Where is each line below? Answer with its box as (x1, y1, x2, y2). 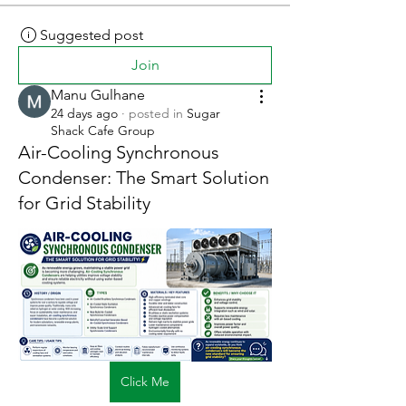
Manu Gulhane (51, 86, 145, 104)
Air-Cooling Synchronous (18, 141, 219, 164)
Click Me (121, 372, 169, 390)
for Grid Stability (18, 192, 150, 215)
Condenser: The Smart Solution (18, 167, 269, 189)
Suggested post (40, 26, 143, 44)
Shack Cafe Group (51, 122, 155, 140)
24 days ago (51, 105, 118, 122)
